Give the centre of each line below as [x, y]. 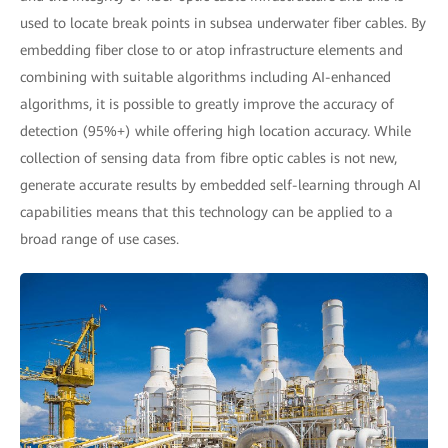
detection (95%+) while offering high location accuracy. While [215, 131]
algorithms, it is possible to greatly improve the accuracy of [207, 104]
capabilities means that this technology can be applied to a [206, 212]
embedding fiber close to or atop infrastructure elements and [211, 50]
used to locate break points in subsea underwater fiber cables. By [223, 23]
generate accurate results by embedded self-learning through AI [220, 185]
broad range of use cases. [99, 239]
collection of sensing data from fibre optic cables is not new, [208, 158]
